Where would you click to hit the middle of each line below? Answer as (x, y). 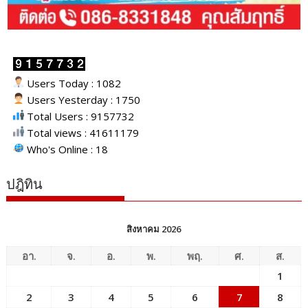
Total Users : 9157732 (79, 117)
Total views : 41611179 (82, 133)
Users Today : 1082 (73, 84)
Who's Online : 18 (66, 150)
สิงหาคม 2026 (154, 229)
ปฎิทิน (25, 185)
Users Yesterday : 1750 (82, 100)
